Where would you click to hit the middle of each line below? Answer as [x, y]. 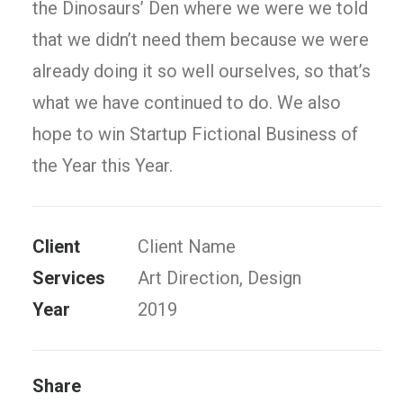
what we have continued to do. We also [187, 103]
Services [69, 278]
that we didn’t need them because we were [201, 40]
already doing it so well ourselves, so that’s [201, 71]
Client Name [187, 246]
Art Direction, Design [219, 278]
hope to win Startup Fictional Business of [195, 134]
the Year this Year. [103, 166]
